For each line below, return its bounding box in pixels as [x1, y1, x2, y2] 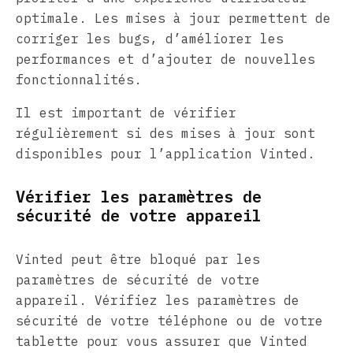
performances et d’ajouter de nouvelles [16, 50, 315, 67]
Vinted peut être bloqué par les [16, 251, 260, 267]
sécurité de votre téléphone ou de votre [16, 312, 323, 329]
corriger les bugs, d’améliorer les [16, 30, 284, 46]
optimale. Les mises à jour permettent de [16, 9, 331, 26]
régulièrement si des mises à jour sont [16, 124, 315, 141]
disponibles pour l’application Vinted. [16, 145, 315, 162]
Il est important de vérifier [16, 104, 236, 121]
